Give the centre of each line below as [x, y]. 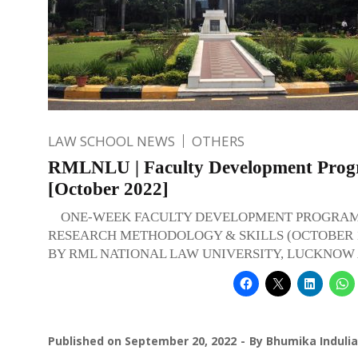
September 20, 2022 [181, 340]
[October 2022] [108, 189]
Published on [86, 340]
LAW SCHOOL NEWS [111, 141]
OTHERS [218, 141]
